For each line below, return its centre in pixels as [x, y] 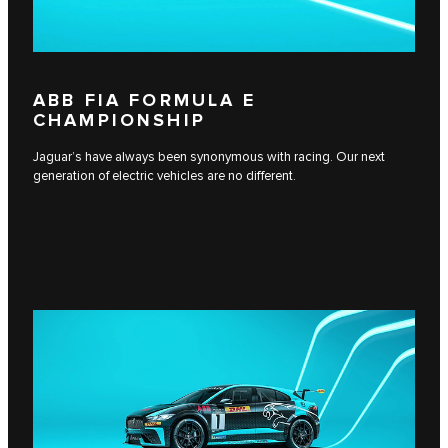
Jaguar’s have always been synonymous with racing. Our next [209, 156]
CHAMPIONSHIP [119, 121]
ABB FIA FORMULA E [145, 101]
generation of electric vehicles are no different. [164, 175]
